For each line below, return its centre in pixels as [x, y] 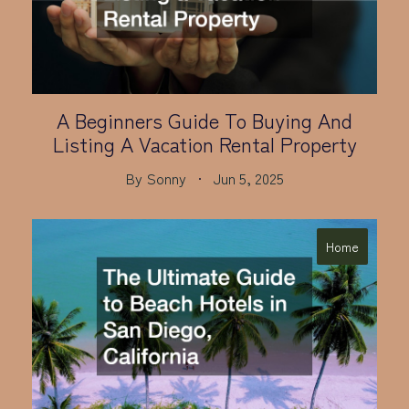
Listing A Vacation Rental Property [204, 144]
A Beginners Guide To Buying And [204, 120]
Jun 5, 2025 [248, 178]
